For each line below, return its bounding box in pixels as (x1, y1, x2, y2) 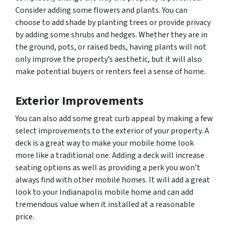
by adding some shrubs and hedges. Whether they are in (15, 29, 208, 41)
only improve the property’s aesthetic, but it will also (15, 54, 202, 65)
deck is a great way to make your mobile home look (15, 138, 194, 149)
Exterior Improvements (15, 92, 144, 110)
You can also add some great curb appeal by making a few (15, 113, 213, 125)
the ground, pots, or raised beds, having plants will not (15, 41, 207, 53)
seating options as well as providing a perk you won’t (15, 162, 200, 174)
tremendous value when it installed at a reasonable (15, 199, 195, 211)
